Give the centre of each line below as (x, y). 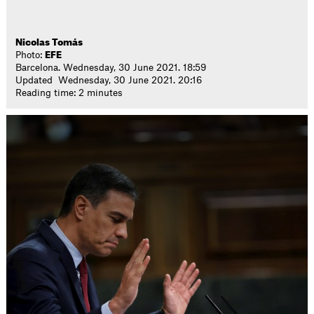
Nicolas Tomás (49, 42)
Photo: (30, 55)
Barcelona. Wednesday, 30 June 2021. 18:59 (111, 68)
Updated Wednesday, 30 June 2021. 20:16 (109, 80)
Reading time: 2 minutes (69, 93)
